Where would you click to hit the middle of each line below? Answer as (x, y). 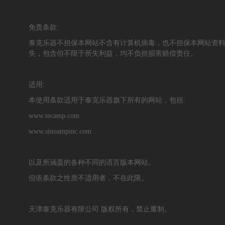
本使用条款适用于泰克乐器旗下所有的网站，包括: (107, 100)
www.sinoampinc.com (60, 131)
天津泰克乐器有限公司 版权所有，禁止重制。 (100, 209)
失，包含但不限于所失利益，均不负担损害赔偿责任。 (113, 53)
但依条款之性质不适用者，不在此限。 (88, 178)
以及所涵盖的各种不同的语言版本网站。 (92, 162)
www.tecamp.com (54, 116)
